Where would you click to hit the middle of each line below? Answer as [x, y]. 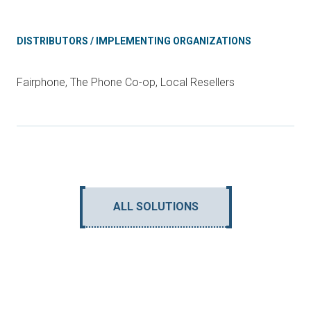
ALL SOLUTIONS [155, 207]
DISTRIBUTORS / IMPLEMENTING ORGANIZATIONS [134, 41]
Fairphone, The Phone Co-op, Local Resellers [126, 82]
